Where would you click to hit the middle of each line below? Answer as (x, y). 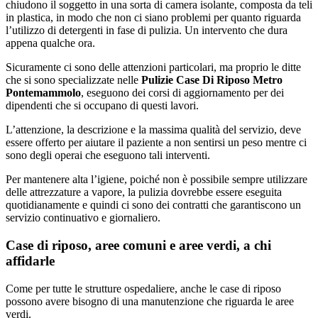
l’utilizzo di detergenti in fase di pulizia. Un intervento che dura (147, 31)
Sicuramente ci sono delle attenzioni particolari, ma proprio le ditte (153, 67)
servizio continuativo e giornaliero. (83, 218)
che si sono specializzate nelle (72, 80)
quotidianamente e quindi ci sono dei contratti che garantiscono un (153, 205)
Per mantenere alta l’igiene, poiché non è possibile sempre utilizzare (157, 180)
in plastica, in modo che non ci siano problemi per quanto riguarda (153, 18)
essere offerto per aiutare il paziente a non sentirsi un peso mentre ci (156, 143)
